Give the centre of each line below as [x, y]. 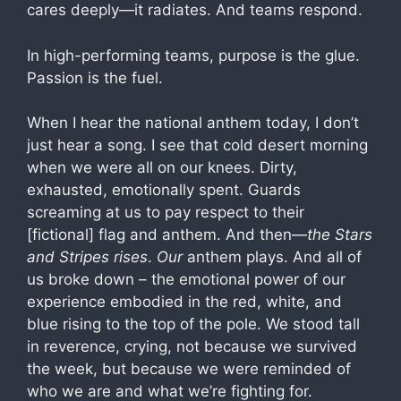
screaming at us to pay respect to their [166, 212]
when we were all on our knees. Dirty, [162, 167]
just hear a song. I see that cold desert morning [197, 145]
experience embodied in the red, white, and [184, 302]
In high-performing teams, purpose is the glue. [193, 55]
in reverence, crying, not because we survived [192, 346]
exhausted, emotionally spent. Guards [164, 190]
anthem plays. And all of [272, 257]
